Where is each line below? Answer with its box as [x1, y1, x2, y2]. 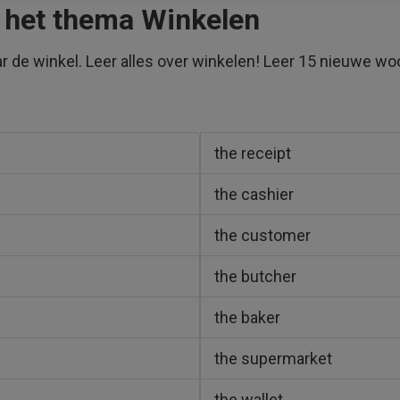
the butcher [214, 267, 296, 286]
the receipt [214, 144, 291, 162]
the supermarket [214, 349, 332, 368]
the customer [214, 226, 311, 245]
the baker [214, 308, 280, 327]
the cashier [214, 185, 294, 204]
